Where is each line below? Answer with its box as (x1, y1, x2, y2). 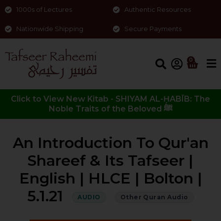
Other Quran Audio (120, 193, 188, 201)
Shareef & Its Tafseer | (28, 151, 193, 170)
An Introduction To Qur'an (12, 134, 209, 152)
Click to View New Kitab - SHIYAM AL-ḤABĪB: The (11, 94, 210, 104)
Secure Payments (124, 25, 182, 33)
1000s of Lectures (16, 5, 72, 13)
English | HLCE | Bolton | (19, 169, 202, 188)
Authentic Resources (124, 5, 191, 13)
